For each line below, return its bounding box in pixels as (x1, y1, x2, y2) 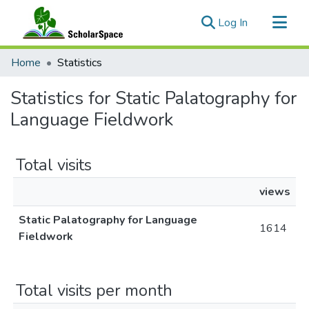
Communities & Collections (11, 49, 138, 64)
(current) (247, 14, 288, 30)
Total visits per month (16, 279, 172, 301)
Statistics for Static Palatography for (10, 86, 297, 110)
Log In (218, 15, 248, 30)
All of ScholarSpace (11, 71, 105, 86)
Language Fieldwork (10, 108, 173, 132)
